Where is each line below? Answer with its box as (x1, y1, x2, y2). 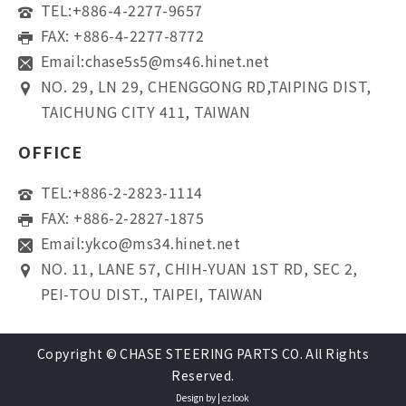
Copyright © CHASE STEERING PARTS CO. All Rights (36, 344, 370, 363)
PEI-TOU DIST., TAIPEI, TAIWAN (41, 283, 264, 305)
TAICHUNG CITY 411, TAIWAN (41, 101, 250, 123)
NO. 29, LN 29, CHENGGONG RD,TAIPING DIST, (41, 75, 372, 98)
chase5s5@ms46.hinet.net (84, 50, 270, 72)
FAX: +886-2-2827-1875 (41, 207, 205, 229)
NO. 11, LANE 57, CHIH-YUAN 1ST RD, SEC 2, (41, 257, 358, 280)
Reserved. (171, 366, 235, 385)
